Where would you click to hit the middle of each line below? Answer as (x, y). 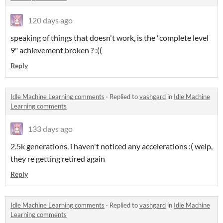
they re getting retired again (58, 159)
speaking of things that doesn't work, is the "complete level (110, 38)
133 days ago (50, 129)
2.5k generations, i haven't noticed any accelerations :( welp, (111, 146)
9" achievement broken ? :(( (56, 50)
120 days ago (50, 20)
